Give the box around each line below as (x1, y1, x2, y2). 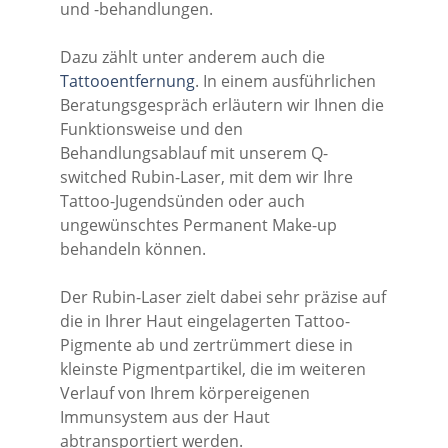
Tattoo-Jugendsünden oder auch (60, 190, 305, 213)
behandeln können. (60, 238, 206, 261)
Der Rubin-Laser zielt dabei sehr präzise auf (60, 286, 386, 309)
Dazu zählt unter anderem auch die (60, 46, 325, 69)
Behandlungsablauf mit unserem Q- (60, 142, 328, 165)
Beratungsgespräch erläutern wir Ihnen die (60, 94, 384, 117)
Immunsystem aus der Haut (60, 406, 270, 429)
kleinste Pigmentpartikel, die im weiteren (60, 358, 366, 381)
